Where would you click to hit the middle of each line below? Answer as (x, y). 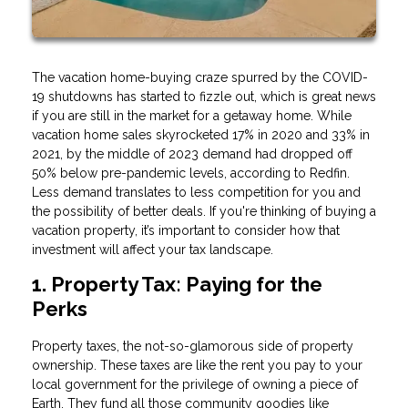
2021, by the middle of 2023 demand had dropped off (192, 154)
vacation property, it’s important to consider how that (186, 231)
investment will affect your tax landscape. (153, 250)
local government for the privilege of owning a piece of (195, 385)
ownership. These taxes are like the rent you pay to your (197, 366)
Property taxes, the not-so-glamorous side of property (193, 347)
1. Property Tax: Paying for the (177, 285)
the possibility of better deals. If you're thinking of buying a (204, 212)
